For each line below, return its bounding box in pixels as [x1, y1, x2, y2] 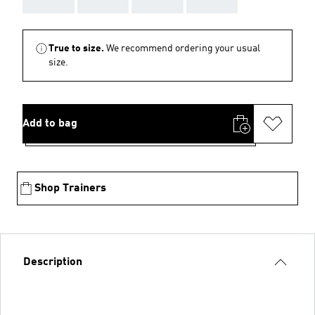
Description [23, 256, 82, 268]
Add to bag [22, 117, 77, 129]
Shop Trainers [34, 182, 106, 194]
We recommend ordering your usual [106, 43, 260, 53]
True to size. [49, 43, 104, 53]
